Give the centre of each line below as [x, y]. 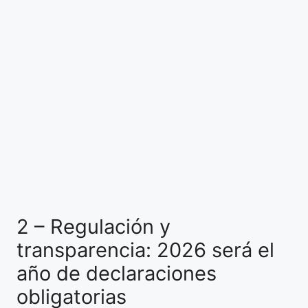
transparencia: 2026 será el [145, 250]
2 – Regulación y [93, 226]
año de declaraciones [117, 273]
